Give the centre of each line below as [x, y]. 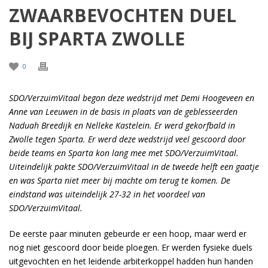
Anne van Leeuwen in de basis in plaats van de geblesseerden [123, 112]
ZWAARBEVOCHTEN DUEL [123, 15]
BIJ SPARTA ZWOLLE [97, 39]
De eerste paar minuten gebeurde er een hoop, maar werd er [128, 234]
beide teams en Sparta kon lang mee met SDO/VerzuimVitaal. [124, 153]
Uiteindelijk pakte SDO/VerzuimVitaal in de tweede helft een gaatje [134, 167]
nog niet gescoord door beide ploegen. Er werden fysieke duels [131, 247]
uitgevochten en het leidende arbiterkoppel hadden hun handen [131, 261]
